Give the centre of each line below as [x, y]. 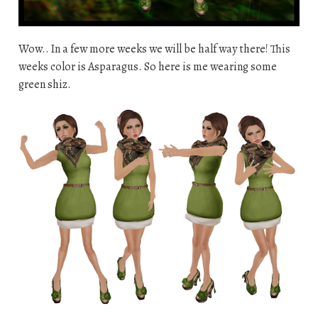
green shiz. [44, 85]
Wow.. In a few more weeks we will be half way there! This [154, 49]
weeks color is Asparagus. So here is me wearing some [147, 67]
